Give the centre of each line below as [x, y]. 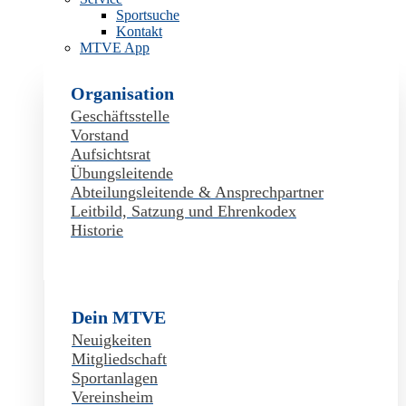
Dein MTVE [119, 317]
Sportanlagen [115, 378]
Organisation [122, 93]
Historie [97, 230]
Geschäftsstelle [120, 116]
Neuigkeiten [111, 340]
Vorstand [100, 135]
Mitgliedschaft [119, 359]
